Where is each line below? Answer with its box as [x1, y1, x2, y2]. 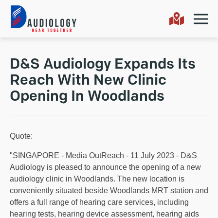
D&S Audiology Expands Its [10, 57, 196, 73]
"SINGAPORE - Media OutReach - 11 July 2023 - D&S [10, 151, 197, 160]
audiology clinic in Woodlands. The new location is [10, 175, 184, 183]
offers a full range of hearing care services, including [10, 198, 189, 207]
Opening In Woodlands [10, 90, 164, 105]
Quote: [10, 132, 33, 141]
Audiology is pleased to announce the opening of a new [10, 163, 201, 172]
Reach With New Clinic [10, 73, 166, 89]
